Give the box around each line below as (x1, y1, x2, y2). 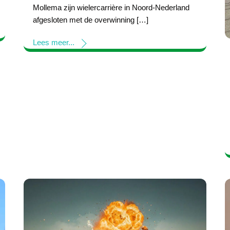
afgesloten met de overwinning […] (33, 15, 149, 25)
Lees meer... (33, 37, 75, 47)
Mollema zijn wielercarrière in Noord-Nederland (33, 3, 190, 12)
